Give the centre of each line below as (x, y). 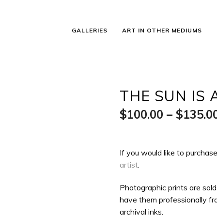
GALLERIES (90, 30)
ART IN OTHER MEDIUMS (162, 30)
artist (129, 164)
